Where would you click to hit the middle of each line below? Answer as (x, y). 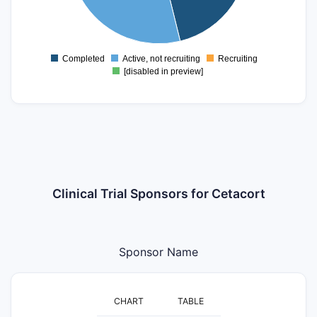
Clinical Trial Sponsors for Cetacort (158, 193)
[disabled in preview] (163, 71)
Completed (83, 58)
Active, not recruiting (161, 58)
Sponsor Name (158, 252)
